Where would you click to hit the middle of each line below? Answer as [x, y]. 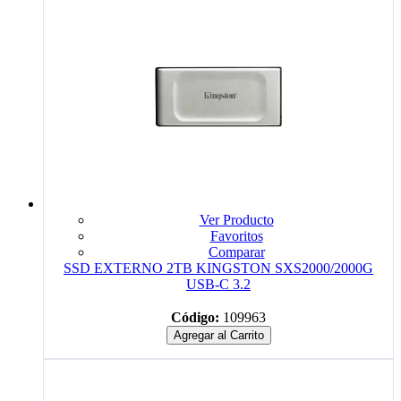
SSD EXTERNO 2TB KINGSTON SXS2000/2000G [218, 268]
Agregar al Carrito [218, 335]
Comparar [236, 252]
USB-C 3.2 [218, 284]
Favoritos [236, 235]
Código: [195, 317]
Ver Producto [236, 219]
